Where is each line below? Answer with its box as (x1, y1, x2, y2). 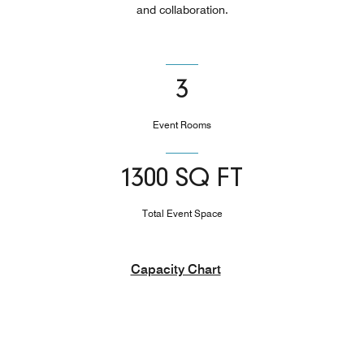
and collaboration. (136, 2, 228, 16)
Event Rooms (153, 119, 211, 132)
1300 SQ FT (121, 167, 243, 192)
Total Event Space (141, 206, 223, 219)
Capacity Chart (130, 261, 221, 277)
